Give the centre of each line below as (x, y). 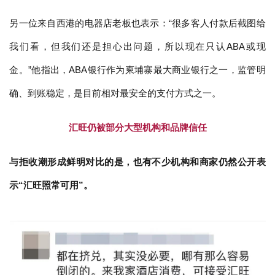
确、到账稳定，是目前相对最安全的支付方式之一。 (115, 93)
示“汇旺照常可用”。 (51, 185)
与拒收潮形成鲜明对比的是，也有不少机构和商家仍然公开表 (137, 162)
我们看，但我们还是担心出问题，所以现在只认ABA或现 (137, 47)
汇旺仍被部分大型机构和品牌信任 (137, 128)
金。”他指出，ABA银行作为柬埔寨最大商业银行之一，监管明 (137, 70)
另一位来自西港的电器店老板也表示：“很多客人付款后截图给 (137, 23)
